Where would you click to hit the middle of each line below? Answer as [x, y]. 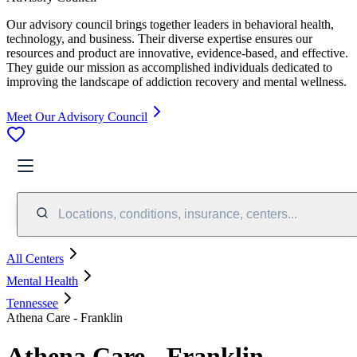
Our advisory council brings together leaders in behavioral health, [170, 24]
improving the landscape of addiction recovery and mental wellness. [177, 81]
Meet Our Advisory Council [77, 116]
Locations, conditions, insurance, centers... [178, 214]
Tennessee [32, 303]
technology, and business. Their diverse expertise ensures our [159, 38]
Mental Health [42, 280]
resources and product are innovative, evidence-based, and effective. [177, 53]
